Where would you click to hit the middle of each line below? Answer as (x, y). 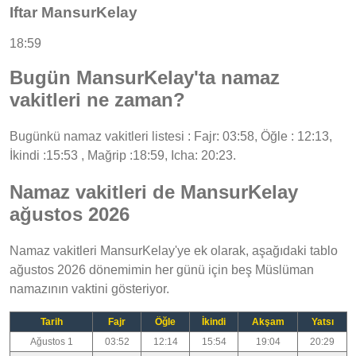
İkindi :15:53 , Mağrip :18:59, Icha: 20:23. (123, 155)
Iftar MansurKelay (74, 13)
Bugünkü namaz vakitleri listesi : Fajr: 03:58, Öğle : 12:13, (171, 136)
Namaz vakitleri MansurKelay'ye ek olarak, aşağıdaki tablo (174, 250)
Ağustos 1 (51, 341)
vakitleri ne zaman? (97, 99)
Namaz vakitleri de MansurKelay (154, 192)
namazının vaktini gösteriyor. (89, 288)
